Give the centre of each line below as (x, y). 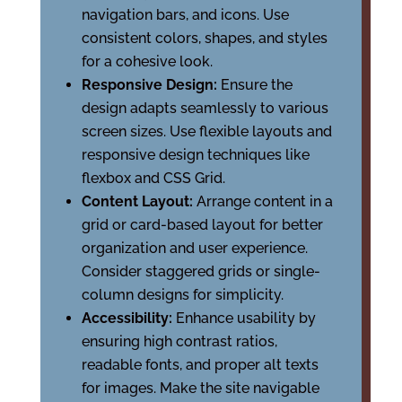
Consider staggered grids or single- (201, 271)
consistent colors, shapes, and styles (204, 38)
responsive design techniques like (195, 155)
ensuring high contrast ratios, (179, 341)
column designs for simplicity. (182, 295)
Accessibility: (128, 318)
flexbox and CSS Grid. (153, 178)
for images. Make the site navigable (200, 388)
